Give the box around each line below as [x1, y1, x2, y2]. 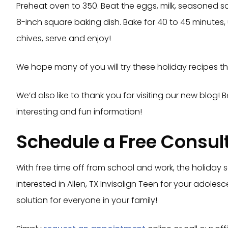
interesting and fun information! [16, 106, 142, 118]
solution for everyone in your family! [16, 194, 157, 207]
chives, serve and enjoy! [16, 33, 111, 45]
